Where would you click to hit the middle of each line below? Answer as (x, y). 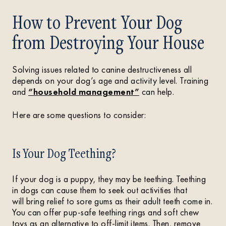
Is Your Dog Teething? (64, 153)
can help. (157, 92)
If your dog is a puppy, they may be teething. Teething (109, 179)
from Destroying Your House (108, 42)
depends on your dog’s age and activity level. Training (110, 80)
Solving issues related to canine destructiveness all (102, 69)
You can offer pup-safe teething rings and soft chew (106, 212)
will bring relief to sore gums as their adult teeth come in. (112, 201)
